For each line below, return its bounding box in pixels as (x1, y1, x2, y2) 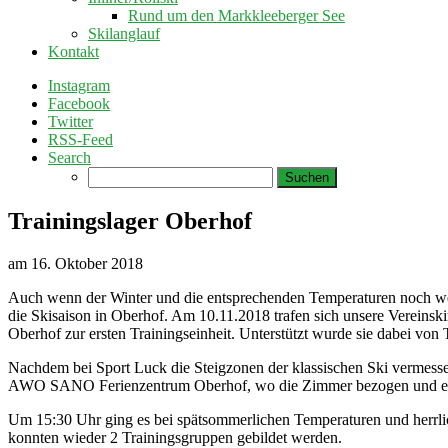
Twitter (48, 113, 93, 130)
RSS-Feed (48, 131, 113, 148)
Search (48, 149, 91, 166)
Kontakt (48, 43, 99, 60)
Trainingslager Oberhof (8, 207, 252, 234)
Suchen (87, 166, 134, 183)
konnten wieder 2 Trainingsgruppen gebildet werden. (8, 428, 342, 446)
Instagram (48, 77, 110, 94)
